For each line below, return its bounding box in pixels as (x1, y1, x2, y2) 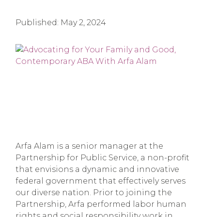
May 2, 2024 (61, 17, 106, 27)
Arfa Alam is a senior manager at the (15, 141, 163, 151)
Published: (15, 17, 61, 27)
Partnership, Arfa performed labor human (15, 200, 186, 209)
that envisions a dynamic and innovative (15, 165, 179, 174)
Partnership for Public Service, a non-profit (15, 153, 189, 163)
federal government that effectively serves (15, 176, 186, 186)
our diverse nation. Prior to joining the (15, 188, 172, 198)
